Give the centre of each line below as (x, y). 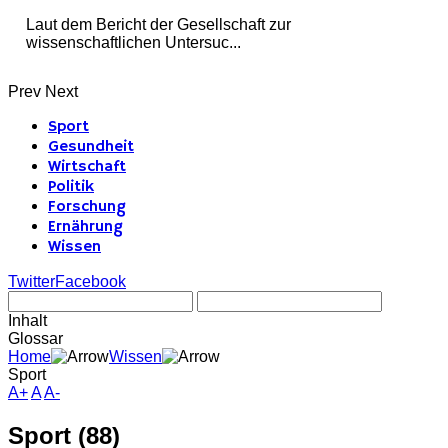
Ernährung (85, 227)
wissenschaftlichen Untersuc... (133, 43)
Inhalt (27, 321)
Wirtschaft (87, 167)
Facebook (90, 282)
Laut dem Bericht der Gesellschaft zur (158, 25)
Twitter (31, 282)
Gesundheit (91, 147)
